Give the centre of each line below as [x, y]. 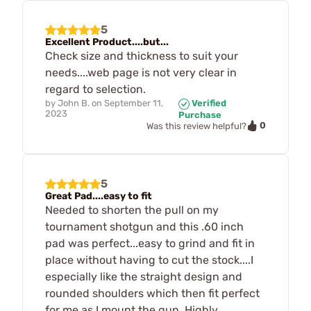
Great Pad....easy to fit [99, 196]
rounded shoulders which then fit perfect [152, 294]
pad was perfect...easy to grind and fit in [150, 244]
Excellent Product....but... [107, 42]
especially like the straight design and [144, 277]
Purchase [200, 115]
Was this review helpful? [196, 126]
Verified [208, 103]
